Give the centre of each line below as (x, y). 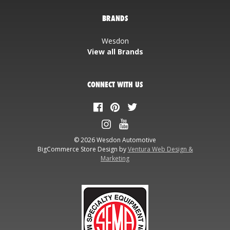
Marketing (115, 159)
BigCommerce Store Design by (82, 149)
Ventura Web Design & (160, 149)
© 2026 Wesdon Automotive (115, 140)
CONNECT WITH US (115, 85)
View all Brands (115, 52)
